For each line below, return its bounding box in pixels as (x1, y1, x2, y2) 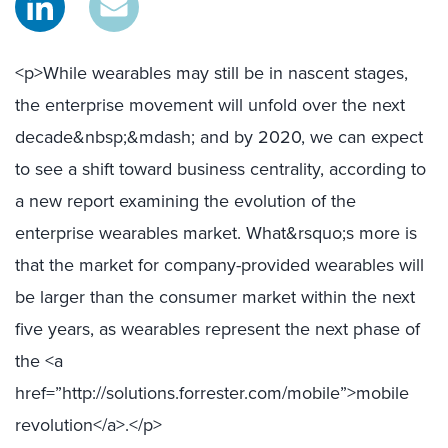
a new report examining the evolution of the (15, 188, 356, 213)
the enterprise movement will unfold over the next (15, 92, 405, 117)
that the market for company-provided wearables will (15, 252, 424, 277)
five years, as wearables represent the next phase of (15, 316, 420, 341)
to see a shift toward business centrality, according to (15, 156, 426, 181)
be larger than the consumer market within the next (15, 284, 415, 309)
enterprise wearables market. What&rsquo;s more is (15, 220, 417, 245)
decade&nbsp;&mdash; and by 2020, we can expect (15, 124, 423, 149)
